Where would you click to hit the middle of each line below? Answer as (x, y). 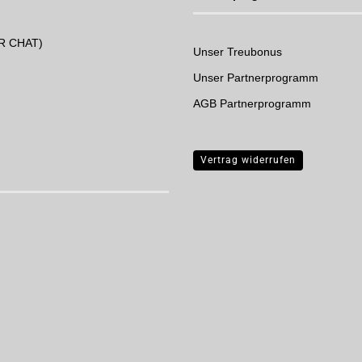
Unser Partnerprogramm (256, 78)
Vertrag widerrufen (248, 160)
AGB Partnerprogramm (252, 103)
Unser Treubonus (238, 52)
